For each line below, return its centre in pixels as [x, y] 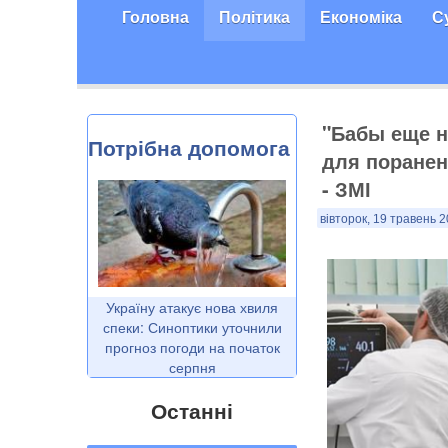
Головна [155, 16]
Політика [254, 16]
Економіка [361, 16]
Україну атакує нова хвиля [192, 306]
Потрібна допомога [189, 147]
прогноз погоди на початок [192, 346]
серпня [192, 366]
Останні [192, 409]
